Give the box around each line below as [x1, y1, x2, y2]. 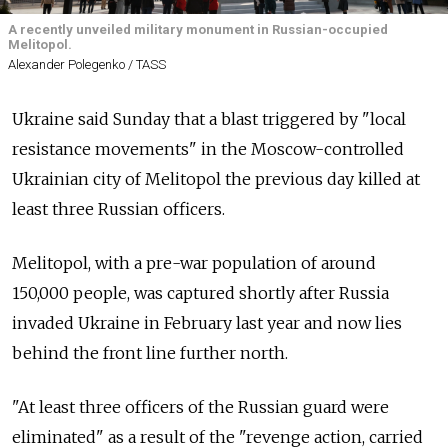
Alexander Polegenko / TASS [8, 57, 166, 73]
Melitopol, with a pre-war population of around [12, 253, 376, 274]
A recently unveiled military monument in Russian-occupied [8, 22, 388, 38]
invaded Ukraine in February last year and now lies [12, 313, 402, 334]
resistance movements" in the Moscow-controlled [12, 139, 404, 160]
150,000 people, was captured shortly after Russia [12, 283, 389, 304]
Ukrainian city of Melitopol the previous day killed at [12, 169, 420, 190]
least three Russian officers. [12, 199, 225, 220]
